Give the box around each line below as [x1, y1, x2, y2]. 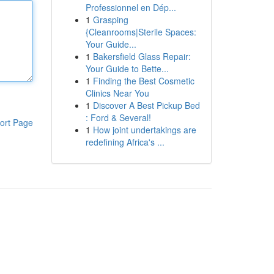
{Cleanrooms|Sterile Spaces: [85, 26, 196, 38]
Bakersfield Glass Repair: [92, 50, 191, 62]
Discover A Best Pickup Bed [92, 99, 200, 111]
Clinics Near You [85, 87, 149, 99]
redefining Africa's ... [85, 136, 165, 148]
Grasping [92, 13, 128, 26]
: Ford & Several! [85, 111, 151, 124]
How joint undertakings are [92, 124, 196, 136]
